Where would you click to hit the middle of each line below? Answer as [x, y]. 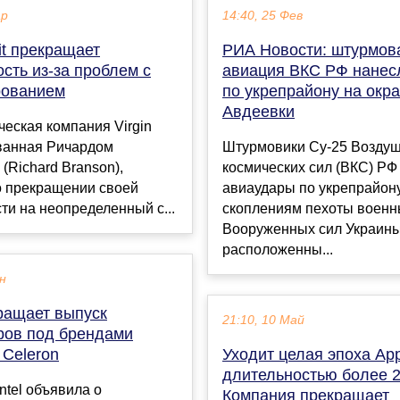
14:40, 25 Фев [262, 16]
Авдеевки [258, 112]
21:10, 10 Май [263, 321]
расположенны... [278, 250]
